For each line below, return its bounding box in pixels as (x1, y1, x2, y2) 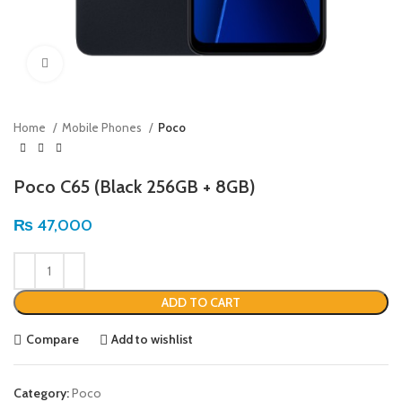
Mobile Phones (62, 120, 144, 135)
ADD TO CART (162, 293, 240, 310)
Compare (25, 331, 79, 347)
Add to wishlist (111, 331, 194, 347)
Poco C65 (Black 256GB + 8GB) (13, 175, 256, 197)
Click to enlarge (63, 57, 143, 71)
